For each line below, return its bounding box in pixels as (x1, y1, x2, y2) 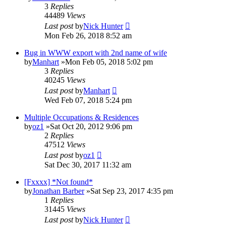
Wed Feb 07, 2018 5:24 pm (44, 95, 132, 104)
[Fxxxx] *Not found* (24, 177, 93, 186)
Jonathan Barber (32, 186, 84, 195)
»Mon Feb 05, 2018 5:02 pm (59, 57, 153, 66)
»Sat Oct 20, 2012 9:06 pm (44, 122, 132, 131)
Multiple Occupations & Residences (24, 112, 139, 122)
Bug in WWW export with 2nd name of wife (24, 48, 167, 57)
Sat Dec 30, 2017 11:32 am (44, 160, 131, 169)
